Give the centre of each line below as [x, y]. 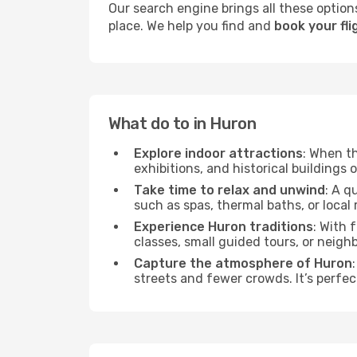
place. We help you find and [191, 26]
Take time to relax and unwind [229, 190]
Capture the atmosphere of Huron [243, 263]
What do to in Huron [182, 124]
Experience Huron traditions [224, 227]
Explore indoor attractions [218, 153]
